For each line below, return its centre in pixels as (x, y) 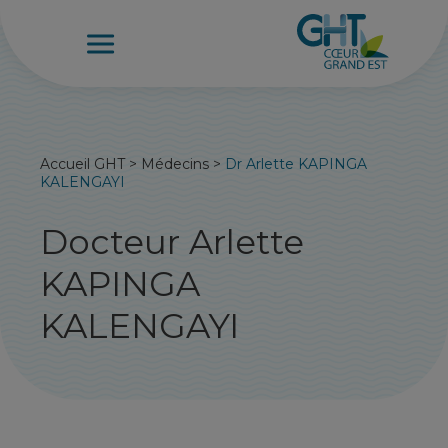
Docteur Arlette (172, 242)
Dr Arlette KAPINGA (296, 164)
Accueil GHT (83, 164)
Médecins (175, 164)
